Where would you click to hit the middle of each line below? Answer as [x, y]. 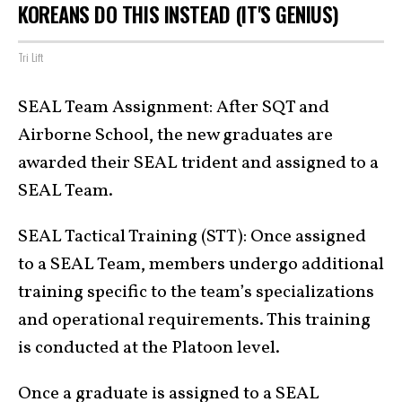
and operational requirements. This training [194, 320]
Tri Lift [31, 57]
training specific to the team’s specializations [196, 293]
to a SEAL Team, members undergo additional [201, 265]
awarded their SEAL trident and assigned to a [198, 163]
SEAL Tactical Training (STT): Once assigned [192, 237]
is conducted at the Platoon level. [149, 348]
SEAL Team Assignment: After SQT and [174, 108]
